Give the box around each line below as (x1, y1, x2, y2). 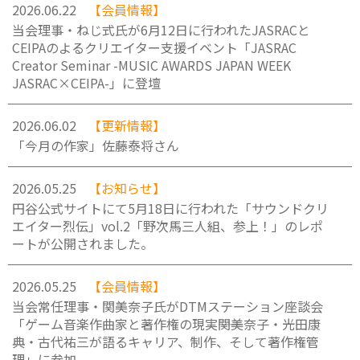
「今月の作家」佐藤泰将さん (12, 136, 179, 155)
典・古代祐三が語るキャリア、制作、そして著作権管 (12, 332, 319, 351)
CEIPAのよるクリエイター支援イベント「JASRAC (12, 38, 297, 57)
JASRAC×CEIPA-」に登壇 (12, 73, 161, 92)
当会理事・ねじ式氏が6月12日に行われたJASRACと (12, 20, 310, 39)
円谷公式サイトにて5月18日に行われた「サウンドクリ (12, 198, 329, 218)
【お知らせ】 (88, 178, 166, 198)
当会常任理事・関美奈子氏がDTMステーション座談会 (12, 297, 323, 316)
